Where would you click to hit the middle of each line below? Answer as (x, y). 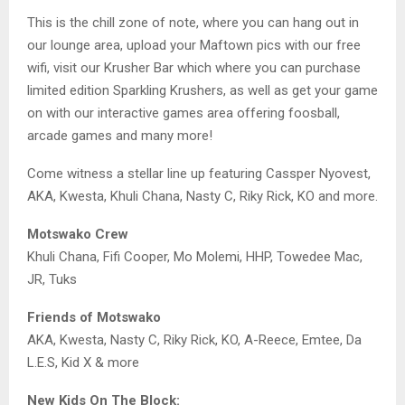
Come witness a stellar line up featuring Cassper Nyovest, (199, 173)
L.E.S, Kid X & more (83, 362)
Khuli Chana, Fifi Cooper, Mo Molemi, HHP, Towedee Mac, (195, 256)
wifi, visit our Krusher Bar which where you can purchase (194, 67)
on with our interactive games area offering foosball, (185, 113)
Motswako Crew (78, 234)
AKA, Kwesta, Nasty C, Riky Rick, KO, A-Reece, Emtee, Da (194, 339)
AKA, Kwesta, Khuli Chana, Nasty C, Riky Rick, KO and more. (202, 196)
